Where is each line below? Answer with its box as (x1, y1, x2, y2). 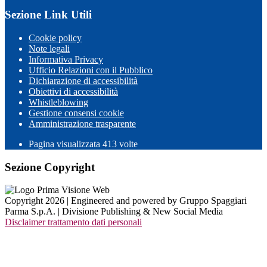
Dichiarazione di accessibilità (29, 76, 138, 86)
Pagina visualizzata (29, 139, 103, 149)
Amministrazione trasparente (29, 119, 136, 129)
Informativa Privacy (29, 54, 103, 64)
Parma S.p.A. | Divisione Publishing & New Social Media (5, 206, 223, 217)
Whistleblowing (29, 97, 88, 107)
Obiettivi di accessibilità (29, 86, 118, 97)
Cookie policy (29, 33, 82, 43)
